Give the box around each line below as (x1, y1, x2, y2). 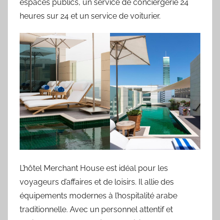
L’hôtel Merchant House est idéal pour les (20, 163, 168, 173)
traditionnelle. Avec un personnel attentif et (20, 204, 173, 214)
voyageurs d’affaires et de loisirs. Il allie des (20, 177, 174, 187)
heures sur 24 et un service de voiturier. (20, 11, 161, 21)
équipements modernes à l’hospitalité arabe (20, 191, 177, 200)
